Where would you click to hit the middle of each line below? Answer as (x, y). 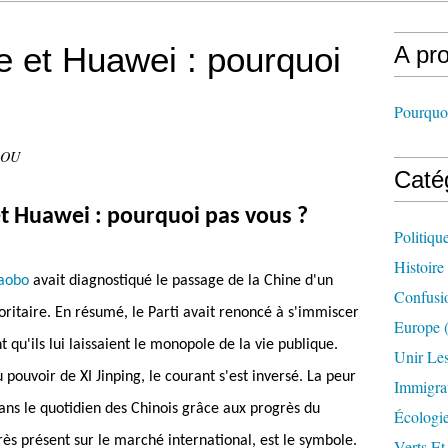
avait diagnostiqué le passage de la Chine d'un (181, 281)
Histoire (419, 266)
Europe (417, 326)
